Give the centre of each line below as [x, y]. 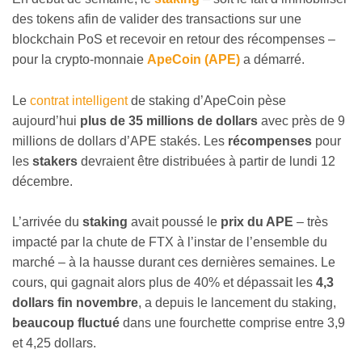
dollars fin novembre [75, 303]
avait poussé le [173, 222]
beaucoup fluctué [66, 323]
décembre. [42, 181]
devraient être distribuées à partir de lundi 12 [206, 161]
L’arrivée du [47, 222]
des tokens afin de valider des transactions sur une [157, 19]
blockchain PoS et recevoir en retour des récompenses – [174, 40]
